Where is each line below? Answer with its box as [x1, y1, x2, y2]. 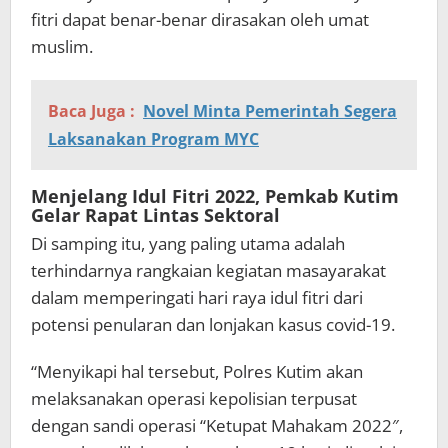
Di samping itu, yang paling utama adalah [31, 231, 345, 255]
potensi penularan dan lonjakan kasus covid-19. [31, 312, 395, 336]
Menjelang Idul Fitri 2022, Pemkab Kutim [31, 183, 399, 208]
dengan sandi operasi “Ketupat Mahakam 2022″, [31, 413, 403, 437]
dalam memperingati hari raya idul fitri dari [31, 285, 363, 309]
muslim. [31, 34, 93, 58]
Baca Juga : [48, 99, 135, 122]
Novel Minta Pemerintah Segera [143, 99, 397, 122]
